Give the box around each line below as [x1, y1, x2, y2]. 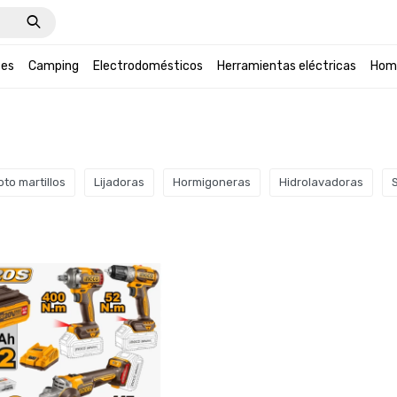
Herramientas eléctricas [216, 58, 356, 74]
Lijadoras [94, 175, 145, 189]
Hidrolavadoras [279, 175, 364, 189]
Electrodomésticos [92, 58, 203, 74]
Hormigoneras [173, 175, 252, 189]
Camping [27, 58, 79, 74]
